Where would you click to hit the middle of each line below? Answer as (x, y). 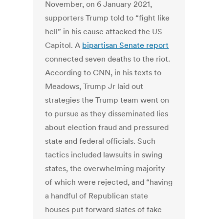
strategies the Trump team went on (107, 100)
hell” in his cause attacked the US (104, 32)
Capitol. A (64, 45)
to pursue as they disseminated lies (107, 114)
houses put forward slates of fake (104, 209)
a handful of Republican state (97, 196)
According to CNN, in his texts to (103, 73)
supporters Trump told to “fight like (108, 18)
